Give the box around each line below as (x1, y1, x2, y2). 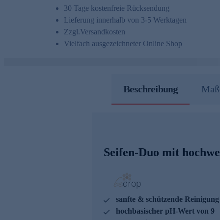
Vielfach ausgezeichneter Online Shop (64, 39, 182, 48)
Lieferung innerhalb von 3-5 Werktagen (64, 16, 187, 25)
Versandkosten (80, 27, 125, 36)
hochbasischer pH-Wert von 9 (115, 207, 215, 216)
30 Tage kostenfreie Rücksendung (64, 4, 169, 13)
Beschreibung (123, 83, 178, 95)
